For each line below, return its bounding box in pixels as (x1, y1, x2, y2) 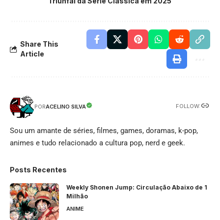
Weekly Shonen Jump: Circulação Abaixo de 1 (66, 183, 207, 191)
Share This (20, 39, 58, 48)
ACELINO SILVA (46, 103, 86, 110)
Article (20, 49, 44, 58)
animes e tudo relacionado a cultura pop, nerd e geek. (10, 138, 185, 147)
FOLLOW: (176, 103, 200, 110)
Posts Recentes (10, 165, 67, 174)
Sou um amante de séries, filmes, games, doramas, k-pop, (10, 126, 198, 135)
